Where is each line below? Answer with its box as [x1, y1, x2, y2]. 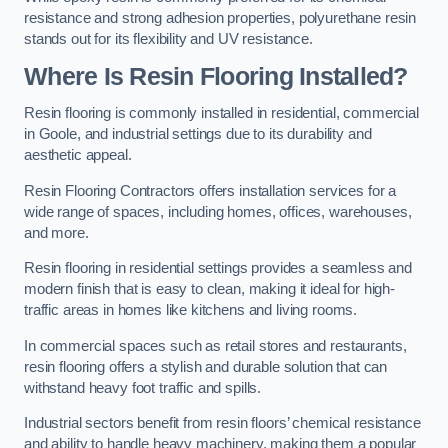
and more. [24, 224, 89, 241]
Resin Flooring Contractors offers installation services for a [24, 182, 397, 199]
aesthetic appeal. [24, 147, 132, 164]
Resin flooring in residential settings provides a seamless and [24, 260, 412, 277]
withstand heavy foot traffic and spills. [24, 379, 262, 396]
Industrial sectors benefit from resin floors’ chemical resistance [24, 415, 421, 432]
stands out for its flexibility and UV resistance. [24, 31, 313, 48]
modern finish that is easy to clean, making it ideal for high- [24, 281, 395, 298]
